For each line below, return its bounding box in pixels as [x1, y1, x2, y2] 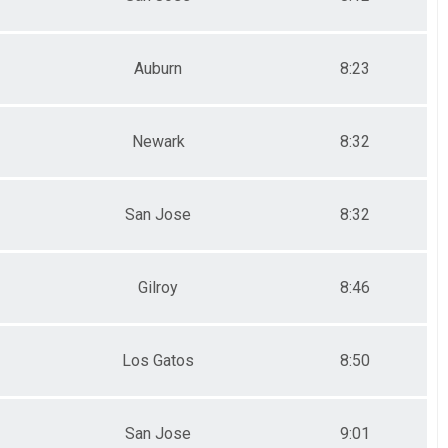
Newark [131, 131, 185, 151]
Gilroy [138, 277, 178, 297]
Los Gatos [122, 350, 194, 370]
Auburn [134, 58, 182, 78]
